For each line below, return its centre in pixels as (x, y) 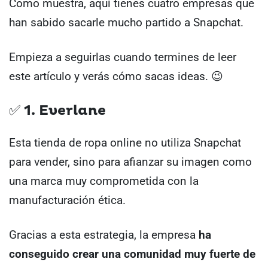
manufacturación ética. (67, 200)
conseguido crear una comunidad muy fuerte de (132, 254)
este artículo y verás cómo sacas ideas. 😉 (116, 77)
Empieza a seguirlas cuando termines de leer (123, 57)
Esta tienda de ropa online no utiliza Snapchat (125, 142)
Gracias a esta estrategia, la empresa (104, 235)
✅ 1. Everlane (57, 110)
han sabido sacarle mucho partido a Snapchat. (126, 22)
